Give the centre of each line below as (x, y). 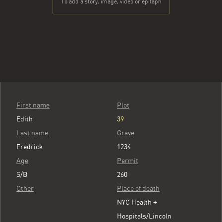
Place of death (138, 188)
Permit (128, 161)
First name (33, 105)
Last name (32, 133)
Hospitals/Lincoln (144, 216)
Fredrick (29, 147)
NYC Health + (137, 202)
